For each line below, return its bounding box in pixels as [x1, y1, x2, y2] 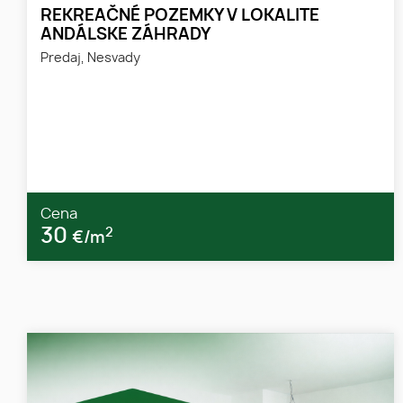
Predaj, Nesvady [40, 50, 140, 65]
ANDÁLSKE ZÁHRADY [40, 26, 210, 43]
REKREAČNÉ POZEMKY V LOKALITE [40, 7, 319, 24]
